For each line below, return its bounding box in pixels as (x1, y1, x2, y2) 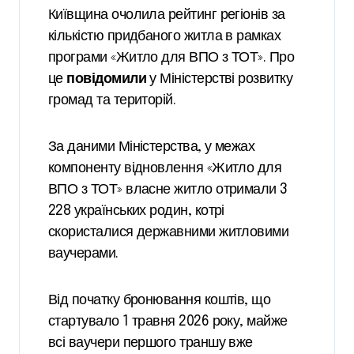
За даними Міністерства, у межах (48, 140, 255, 155)
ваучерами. (48, 247, 119, 262)
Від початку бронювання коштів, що (48, 293, 271, 308)
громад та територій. (48, 93, 176, 108)
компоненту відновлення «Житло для (48, 161, 282, 176)
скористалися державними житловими (48, 225, 289, 240)
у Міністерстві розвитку (146, 72, 293, 87)
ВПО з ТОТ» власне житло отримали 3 (48, 183, 288, 198)
